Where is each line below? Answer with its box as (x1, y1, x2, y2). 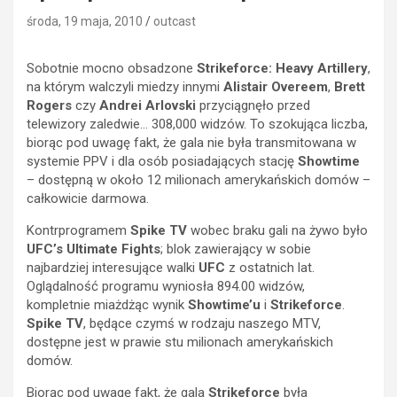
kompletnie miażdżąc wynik (27, 296, 188, 313)
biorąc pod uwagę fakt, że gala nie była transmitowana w (27, 134, 356, 151)
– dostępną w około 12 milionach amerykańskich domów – (27, 171, 370, 188)
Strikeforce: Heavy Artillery (197, 59, 368, 76)
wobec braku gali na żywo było (187, 222, 368, 238)
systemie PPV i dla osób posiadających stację (27, 152, 298, 169)
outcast (153, 13, 196, 28)
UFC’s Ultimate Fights (27, 240, 160, 257)
